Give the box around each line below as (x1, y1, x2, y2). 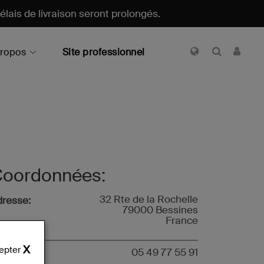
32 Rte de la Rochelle (99, 193, 198, 206)
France (165, 214, 198, 227)
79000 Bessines (122, 203, 198, 217)
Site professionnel (62, 46, 145, 58)
